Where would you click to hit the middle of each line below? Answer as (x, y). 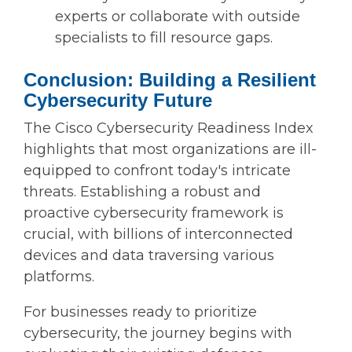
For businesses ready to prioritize (140, 312)
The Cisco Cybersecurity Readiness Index (169, 128)
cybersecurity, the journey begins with (158, 334)
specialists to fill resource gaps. (164, 38)
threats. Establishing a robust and (142, 192)
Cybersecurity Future (118, 101)
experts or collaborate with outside (178, 17)
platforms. (59, 277)
